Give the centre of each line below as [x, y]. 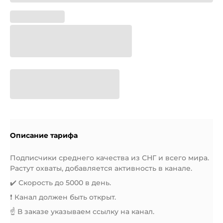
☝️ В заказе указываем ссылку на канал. [82, 212]
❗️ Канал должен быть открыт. [63, 197]
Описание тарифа [44, 135]
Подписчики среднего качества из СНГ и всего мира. [110, 158]
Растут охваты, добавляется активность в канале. [101, 168]
